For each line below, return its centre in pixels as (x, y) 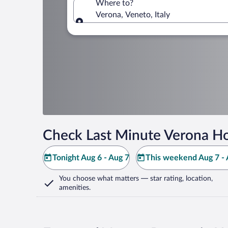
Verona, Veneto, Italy (133, 15)
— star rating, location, (176, 179)
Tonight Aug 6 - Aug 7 (91, 158)
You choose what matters (99, 179)
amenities (74, 188)
